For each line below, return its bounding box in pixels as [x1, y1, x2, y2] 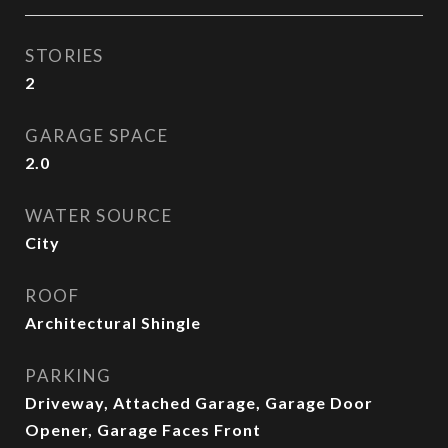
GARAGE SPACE [25, 125, 168, 146]
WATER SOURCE [25, 205, 172, 226]
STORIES [25, 45, 104, 66]
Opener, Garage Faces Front [25, 420, 261, 439]
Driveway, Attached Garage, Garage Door [25, 393, 373, 412]
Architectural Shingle [25, 313, 201, 332]
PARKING [25, 365, 112, 386]
